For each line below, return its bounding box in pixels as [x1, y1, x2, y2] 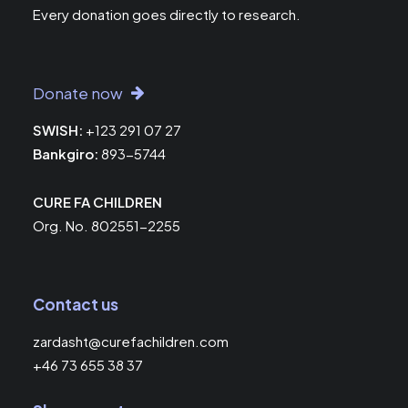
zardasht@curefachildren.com [33, 332, 229, 350]
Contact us [33, 294, 118, 314]
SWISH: [33, 121, 83, 138]
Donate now [33, 83, 123, 103]
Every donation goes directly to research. [33, 5, 301, 23]
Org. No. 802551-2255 [33, 217, 180, 234]
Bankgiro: [33, 145, 98, 162]
